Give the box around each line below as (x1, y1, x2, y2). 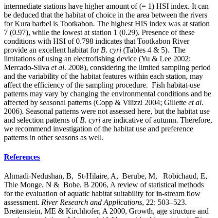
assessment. (4, 198, 41, 206)
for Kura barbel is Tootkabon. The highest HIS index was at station (4, 19, 210, 28)
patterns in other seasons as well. (4, 133, 104, 142)
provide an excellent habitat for (4, 46, 101, 54)
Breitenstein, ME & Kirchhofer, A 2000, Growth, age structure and (4, 206, 209, 215)
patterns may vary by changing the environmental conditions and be (4, 90, 211, 98)
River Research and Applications (41, 198, 142, 206)
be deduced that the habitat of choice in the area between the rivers (4, 11, 207, 19)
